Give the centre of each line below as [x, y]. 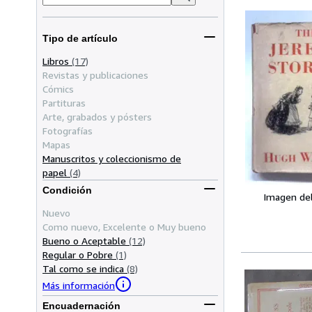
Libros [56, 61]
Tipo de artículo [80, 39]
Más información [79, 286]
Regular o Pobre [78, 254]
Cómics [58, 88]
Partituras [64, 102]
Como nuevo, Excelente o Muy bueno [124, 226]
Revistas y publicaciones [95, 75]
